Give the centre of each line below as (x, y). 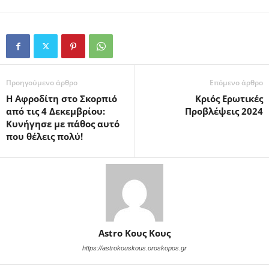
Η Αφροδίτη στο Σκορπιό (62, 99)
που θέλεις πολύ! (44, 137)
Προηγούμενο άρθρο (42, 83)
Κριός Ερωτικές (229, 99)
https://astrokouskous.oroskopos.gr (134, 248)
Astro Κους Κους (134, 233)
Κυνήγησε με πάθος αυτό (63, 124)
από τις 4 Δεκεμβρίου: (56, 111)
